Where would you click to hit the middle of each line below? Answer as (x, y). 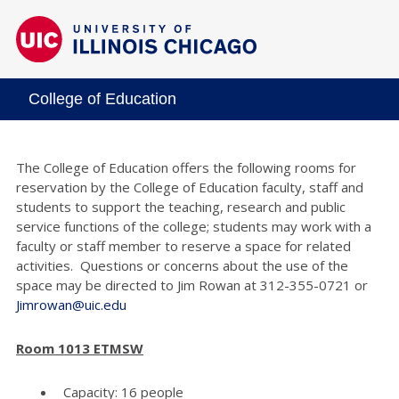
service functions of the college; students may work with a (194, 226)
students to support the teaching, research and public (181, 206)
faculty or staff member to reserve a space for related (183, 245)
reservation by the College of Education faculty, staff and (190, 187)
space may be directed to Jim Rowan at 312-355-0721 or (192, 285)
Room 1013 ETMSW (80, 348)
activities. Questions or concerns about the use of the (182, 265)
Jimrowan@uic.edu (71, 304)
